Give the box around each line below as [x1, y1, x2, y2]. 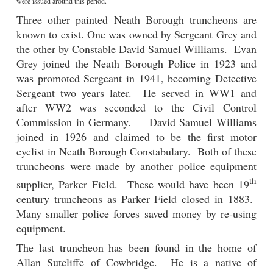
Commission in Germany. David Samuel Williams [16, 114, 257, 129]
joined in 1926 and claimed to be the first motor [16, 129, 257, 144]
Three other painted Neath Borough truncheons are [16, 12, 257, 27]
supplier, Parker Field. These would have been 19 [16, 176, 249, 191]
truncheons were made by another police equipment [16, 158, 257, 173]
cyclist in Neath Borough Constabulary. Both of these [16, 143, 257, 158]
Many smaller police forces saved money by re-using [16, 205, 257, 221]
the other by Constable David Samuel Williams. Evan [16, 41, 257, 56]
